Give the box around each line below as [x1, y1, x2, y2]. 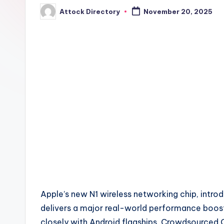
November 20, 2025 [143, 7, 212, 16]
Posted [40, 10, 65, 18]
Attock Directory [59, 7, 120, 15]
